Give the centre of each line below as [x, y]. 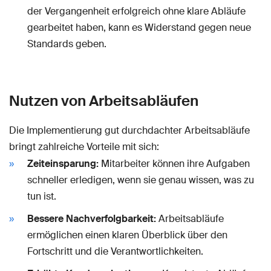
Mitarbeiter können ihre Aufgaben [174, 163]
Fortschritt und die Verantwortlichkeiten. [115, 251]
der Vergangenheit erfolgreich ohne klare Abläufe [136, 11]
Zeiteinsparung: [63, 163]
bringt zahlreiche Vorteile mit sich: [84, 146]
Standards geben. [67, 44]
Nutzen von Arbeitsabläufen [104, 100]
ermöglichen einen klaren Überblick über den [127, 235]
